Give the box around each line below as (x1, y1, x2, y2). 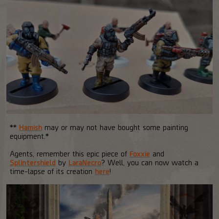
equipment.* (10, 131, 49, 140)
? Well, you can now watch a (101, 157, 198, 167)
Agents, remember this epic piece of (10, 148, 130, 158)
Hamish (19, 122, 42, 131)
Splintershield (10, 157, 56, 167)
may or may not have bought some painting (42, 122, 188, 131)
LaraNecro (68, 157, 101, 167)
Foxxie (130, 148, 150, 158)
